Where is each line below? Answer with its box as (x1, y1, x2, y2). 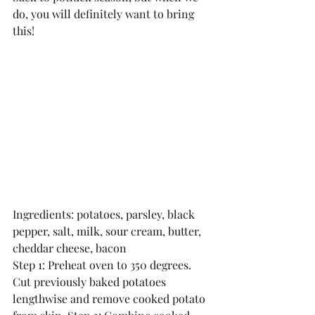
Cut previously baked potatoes (13, 274, 169, 289)
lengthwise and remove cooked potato (13, 291, 208, 306)
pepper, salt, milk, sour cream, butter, (13, 224, 204, 238)
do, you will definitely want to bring (13, 6, 197, 21)
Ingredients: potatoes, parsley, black (13, 207, 198, 221)
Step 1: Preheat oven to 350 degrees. (13, 257, 194, 272)
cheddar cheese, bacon (13, 240, 127, 255)
